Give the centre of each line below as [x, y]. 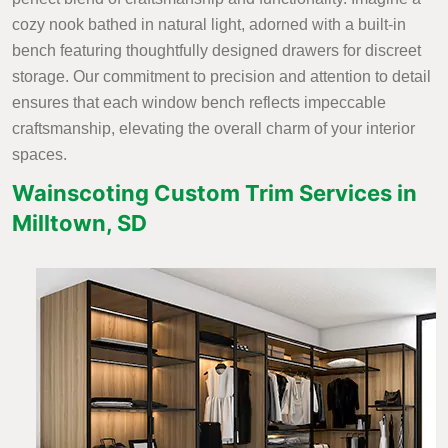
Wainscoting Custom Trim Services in [214, 193]
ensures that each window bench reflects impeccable [199, 103]
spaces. [39, 155]
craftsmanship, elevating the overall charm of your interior [213, 129]
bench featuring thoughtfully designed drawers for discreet [216, 51]
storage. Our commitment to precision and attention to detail [221, 77]
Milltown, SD [79, 223]
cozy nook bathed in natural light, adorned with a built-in [209, 25]
